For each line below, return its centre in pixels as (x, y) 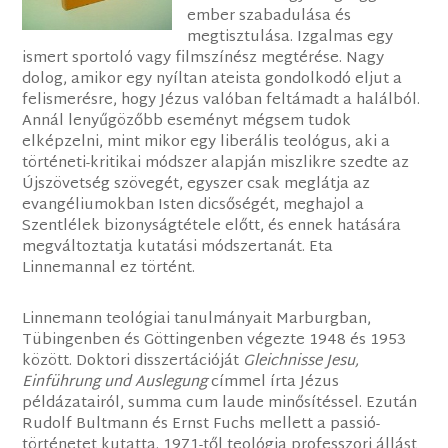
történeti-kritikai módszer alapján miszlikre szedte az (216, 164)
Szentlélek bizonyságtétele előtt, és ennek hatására (212, 227)
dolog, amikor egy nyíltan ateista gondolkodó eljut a (212, 80)
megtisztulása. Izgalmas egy (290, 38)
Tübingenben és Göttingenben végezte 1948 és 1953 (214, 341)
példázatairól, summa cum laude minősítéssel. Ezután (220, 404)
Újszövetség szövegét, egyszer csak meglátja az (196, 185)
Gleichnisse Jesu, (301, 362)
